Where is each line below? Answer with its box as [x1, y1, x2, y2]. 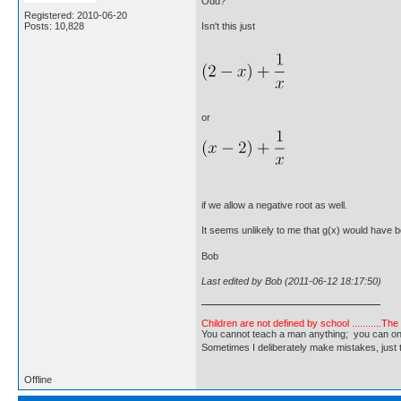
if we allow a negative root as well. [201, 199, 347, 210]
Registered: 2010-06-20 [24, 9, 127, 21]
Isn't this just [201, 21, 255, 32]
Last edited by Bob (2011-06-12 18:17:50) [201, 276, 381, 287]
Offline [24, 373, 52, 385]
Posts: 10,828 [24, 20, 84, 31]
